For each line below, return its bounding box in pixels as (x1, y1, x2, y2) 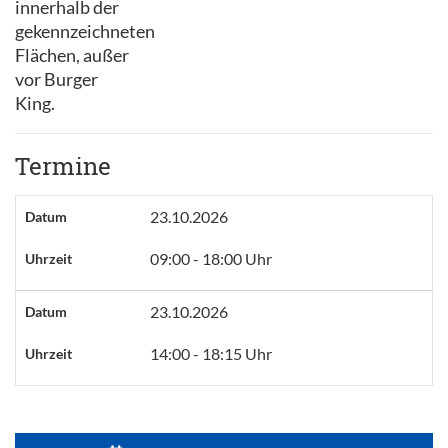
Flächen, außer (15, 44, 129, 66)
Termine (15, 150, 111, 182)
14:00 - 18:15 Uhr (149, 344, 272, 363)
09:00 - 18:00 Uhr (149, 249, 272, 268)
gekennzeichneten (15, 20, 155, 42)
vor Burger (15, 68, 98, 90)
